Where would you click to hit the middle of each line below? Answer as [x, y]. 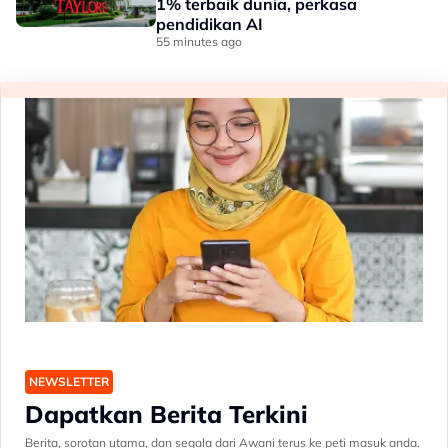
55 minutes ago [199, 41]
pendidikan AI [209, 24]
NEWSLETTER [69, 381]
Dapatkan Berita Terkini [166, 413]
